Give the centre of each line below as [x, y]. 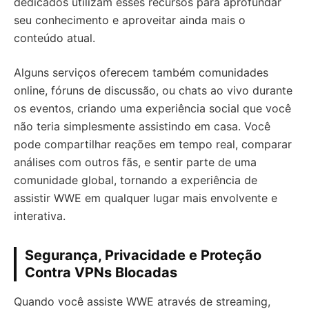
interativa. [40, 216]
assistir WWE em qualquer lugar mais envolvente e [146, 198]
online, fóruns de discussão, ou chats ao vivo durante [153, 91]
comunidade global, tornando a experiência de [136, 180]
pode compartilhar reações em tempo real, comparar [153, 144]
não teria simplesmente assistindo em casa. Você [142, 127]
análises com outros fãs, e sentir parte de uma [135, 162]
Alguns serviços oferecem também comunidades [141, 73]
